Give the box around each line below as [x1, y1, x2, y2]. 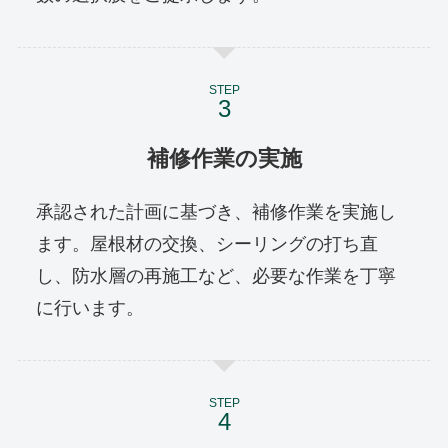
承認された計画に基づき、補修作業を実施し [35, 202, 396, 223]
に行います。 [35, 298, 144, 319]
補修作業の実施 [146, 145, 302, 171]
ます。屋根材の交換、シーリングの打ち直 [35, 234, 378, 255]
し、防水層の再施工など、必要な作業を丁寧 [35, 266, 396, 287]
